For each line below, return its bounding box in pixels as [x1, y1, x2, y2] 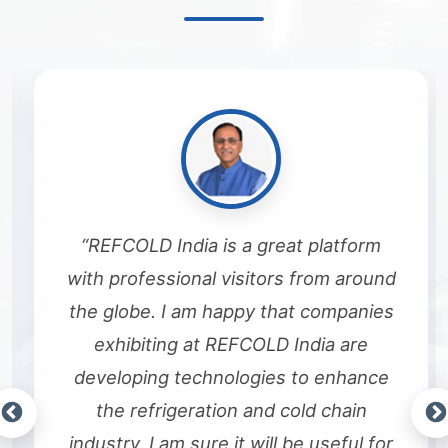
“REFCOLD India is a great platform [74, 233, 374, 256]
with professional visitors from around [59, 266, 389, 289]
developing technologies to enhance [66, 365, 382, 388]
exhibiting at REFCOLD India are [87, 332, 361, 355]
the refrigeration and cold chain [88, 398, 360, 421]
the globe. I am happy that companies [61, 299, 387, 322]
